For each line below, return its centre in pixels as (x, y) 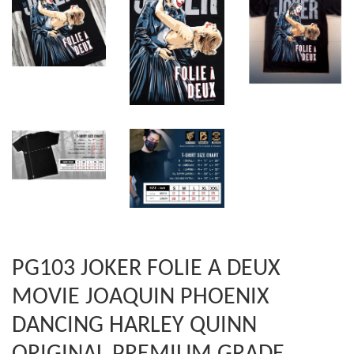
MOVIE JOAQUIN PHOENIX (141, 298)
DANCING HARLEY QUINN (134, 326)
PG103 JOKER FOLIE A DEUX (146, 269)
